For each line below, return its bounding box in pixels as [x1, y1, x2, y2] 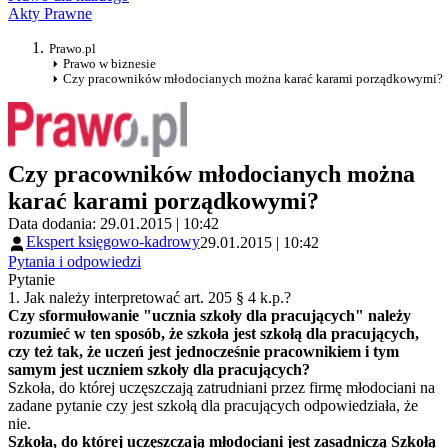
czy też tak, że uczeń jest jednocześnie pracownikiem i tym [8, 342, 399, 360]
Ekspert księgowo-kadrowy [26, 233, 200, 251]
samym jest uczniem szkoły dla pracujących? [8, 360, 310, 378]
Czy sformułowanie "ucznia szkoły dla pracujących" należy [8, 306, 411, 324]
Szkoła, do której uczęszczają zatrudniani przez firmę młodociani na [8, 378, 435, 396]
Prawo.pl [49, 41, 96, 57]
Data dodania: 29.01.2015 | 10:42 [8, 215, 219, 233]
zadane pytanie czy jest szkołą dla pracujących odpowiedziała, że [8, 396, 418, 414]
